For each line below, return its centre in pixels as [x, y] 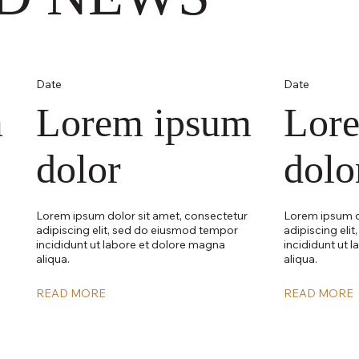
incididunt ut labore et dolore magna [130, 244]
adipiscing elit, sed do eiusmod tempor [137, 230]
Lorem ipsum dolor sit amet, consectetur [141, 215]
